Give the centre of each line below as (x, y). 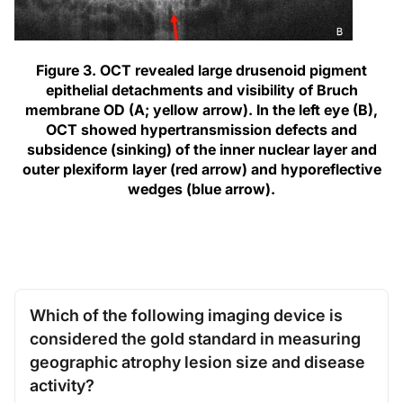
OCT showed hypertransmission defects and (201, 129)
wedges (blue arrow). (201, 188)
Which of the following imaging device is (186, 315)
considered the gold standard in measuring (195, 338)
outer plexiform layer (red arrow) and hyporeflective (201, 169)
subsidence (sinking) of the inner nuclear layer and (201, 149)
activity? (62, 385)
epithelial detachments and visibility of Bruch (201, 90)
